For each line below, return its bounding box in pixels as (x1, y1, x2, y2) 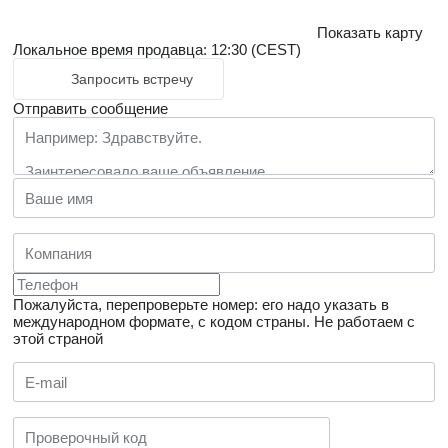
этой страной (13, 330, 103, 348)
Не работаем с (314, 313, 415, 331)
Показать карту (317, 24, 423, 42)
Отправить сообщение (13, 100, 168, 118)
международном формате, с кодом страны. (13, 313, 310, 331)
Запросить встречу (71, 71, 193, 88)
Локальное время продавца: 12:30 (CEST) (13, 41, 301, 59)
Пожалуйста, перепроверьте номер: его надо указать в (13, 296, 389, 314)
